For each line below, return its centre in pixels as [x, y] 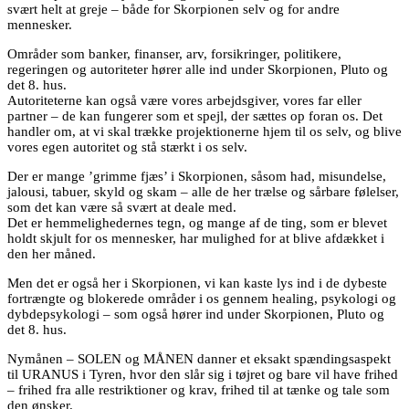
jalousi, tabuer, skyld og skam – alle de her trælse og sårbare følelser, [203, 192]
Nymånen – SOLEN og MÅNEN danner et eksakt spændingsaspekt [199, 359]
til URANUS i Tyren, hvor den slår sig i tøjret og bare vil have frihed [203, 375]
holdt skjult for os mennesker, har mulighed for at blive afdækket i [196, 239]
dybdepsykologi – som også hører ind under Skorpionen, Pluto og [196, 315]
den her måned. [52, 254]
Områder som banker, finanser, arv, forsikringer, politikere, [174, 54]
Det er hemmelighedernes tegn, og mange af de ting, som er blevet [197, 223]
